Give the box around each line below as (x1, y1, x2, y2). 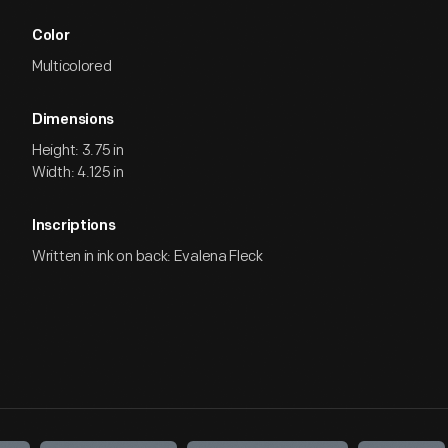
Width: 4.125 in (32, 163, 124, 182)
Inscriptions (32, 219, 116, 234)
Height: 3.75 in (32, 141, 124, 160)
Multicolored (32, 57, 112, 76)
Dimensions (32, 113, 114, 128)
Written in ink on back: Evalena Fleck (32, 247, 263, 266)
